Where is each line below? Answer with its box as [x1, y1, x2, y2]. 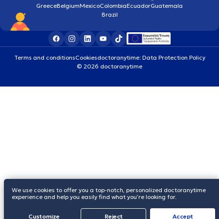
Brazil [101, 10, 118, 18]
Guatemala [151, 1, 183, 9]
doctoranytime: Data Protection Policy [97, 53, 205, 61]
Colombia [100, 1, 127, 9]
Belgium [57, 1, 80, 9]
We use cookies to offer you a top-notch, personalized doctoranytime [12, 186, 206, 194]
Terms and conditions [14, 53, 75, 61]
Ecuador [127, 1, 151, 9]
